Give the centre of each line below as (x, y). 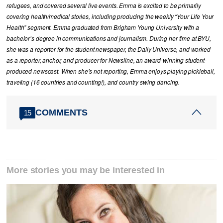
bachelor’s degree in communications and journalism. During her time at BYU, (109, 39)
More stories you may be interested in (86, 170)
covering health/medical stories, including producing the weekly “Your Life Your (110, 17)
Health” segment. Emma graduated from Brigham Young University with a (103, 28)
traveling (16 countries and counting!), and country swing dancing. (93, 82)
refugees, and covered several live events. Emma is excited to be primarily (104, 6)
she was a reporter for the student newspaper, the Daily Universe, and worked (109, 50)
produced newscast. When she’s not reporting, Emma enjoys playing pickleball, (111, 71)
